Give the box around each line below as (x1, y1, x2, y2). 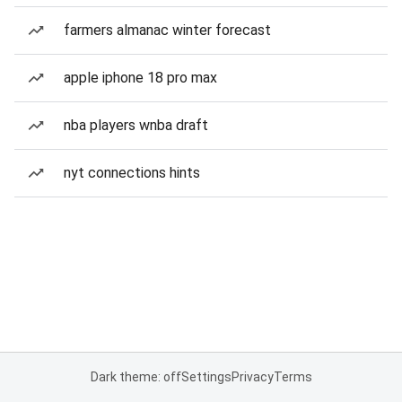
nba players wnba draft (64, 117, 208, 134)
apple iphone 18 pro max (64, 69, 217, 86)
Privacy (231, 370, 274, 384)
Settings (180, 370, 232, 384)
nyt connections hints (64, 164, 200, 181)
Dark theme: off (90, 370, 181, 384)
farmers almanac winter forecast (64, 22, 271, 39)
